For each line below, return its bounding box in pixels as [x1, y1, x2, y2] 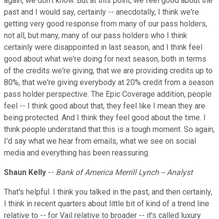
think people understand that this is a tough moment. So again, [4, 125, 215, 134]
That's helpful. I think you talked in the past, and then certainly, [4, 187, 212, 197]
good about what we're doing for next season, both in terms [4, 54, 206, 64]
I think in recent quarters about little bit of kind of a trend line [4, 199, 209, 209]
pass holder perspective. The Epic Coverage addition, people [4, 89, 212, 99]
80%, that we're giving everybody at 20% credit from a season [4, 78, 214, 88]
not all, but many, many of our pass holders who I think [4, 31, 187, 41]
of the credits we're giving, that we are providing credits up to [4, 66, 213, 76]
